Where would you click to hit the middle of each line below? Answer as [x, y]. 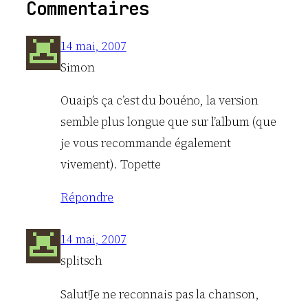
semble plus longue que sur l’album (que [169, 121]
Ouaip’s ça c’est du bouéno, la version [160, 100]
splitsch [82, 261]
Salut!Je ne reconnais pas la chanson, [160, 294]
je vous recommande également [146, 143]
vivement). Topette [111, 164]
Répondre [87, 198]
